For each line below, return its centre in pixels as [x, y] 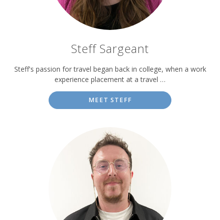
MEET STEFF [110, 100]
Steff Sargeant [110, 49]
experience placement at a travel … [110, 80]
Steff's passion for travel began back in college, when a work [110, 69]
